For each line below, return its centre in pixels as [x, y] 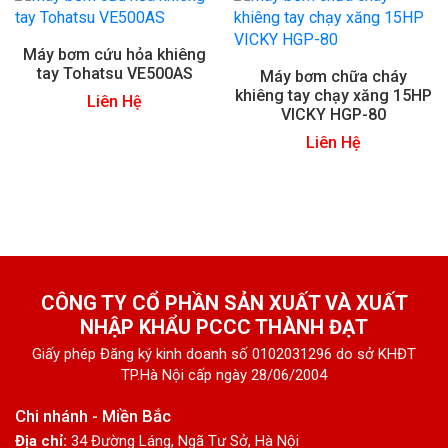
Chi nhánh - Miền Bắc [93, 415]
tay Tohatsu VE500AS [114, 73]
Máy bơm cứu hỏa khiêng [114, 54]
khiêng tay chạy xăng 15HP [333, 95]
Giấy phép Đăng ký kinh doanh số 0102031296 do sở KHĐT [224, 353]
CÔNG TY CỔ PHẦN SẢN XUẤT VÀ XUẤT [224, 302]
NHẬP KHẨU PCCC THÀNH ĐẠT [224, 326]
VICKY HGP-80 [333, 114]
